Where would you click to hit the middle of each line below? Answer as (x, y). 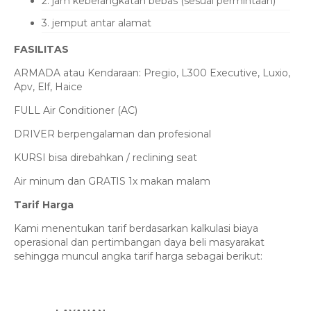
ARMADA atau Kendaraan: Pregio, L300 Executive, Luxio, (152, 73)
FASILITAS (41, 50)
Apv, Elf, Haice (48, 87)
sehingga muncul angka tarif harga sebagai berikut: (138, 257)
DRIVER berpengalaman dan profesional (112, 134)
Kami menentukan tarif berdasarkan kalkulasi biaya (136, 229)
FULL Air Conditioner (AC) (76, 111)
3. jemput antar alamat (96, 23)
